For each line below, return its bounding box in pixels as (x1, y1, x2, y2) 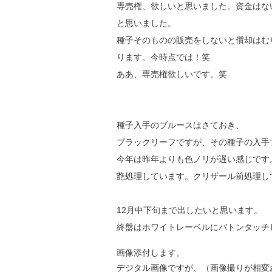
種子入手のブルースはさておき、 (117, 120, 244, 130)
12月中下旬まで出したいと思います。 (117, 205, 262, 215)
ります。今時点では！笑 (117, 52, 210, 62)
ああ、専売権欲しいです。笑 (117, 69, 227, 79)
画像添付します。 (117, 247, 185, 257)
